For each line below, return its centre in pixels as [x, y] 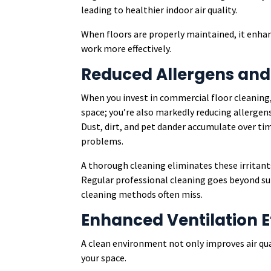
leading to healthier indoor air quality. [159, 10]
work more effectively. [126, 48]
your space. [104, 258]
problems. [103, 141]
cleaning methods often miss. [142, 194]
